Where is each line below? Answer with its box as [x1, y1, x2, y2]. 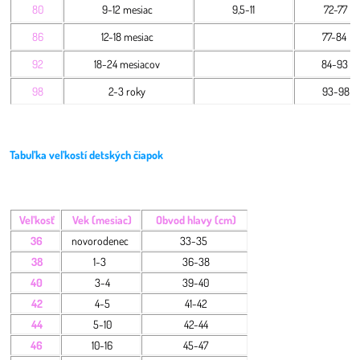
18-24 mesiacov [94, 57, 162, 71]
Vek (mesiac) [70, 213, 132, 227]
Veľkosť [18, 213, 55, 227]
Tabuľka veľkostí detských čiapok [10, 148, 163, 162]
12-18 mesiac [100, 30, 156, 43]
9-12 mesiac [101, 2, 155, 16]
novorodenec [71, 234, 131, 247]
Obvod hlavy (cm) [153, 213, 236, 227]
